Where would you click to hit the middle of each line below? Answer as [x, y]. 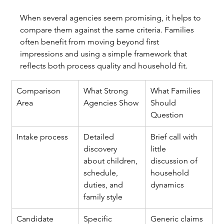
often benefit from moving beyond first [91, 42]
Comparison [40, 91]
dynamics [167, 185]
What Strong [107, 91]
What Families [177, 91]
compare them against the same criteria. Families [108, 30]
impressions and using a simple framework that [105, 54]
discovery [101, 149]
